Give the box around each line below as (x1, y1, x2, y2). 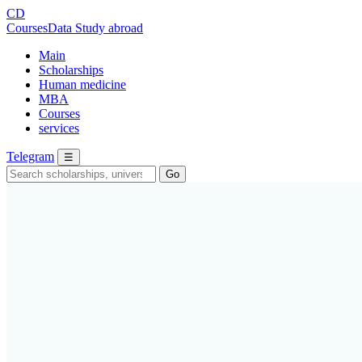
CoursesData (6, 21, 75, 35)
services (39, 121, 79, 135)
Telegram (6, 149, 54, 163)
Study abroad (75, 21, 143, 35)
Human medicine (39, 78, 126, 91)
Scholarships (39, 63, 103, 77)
